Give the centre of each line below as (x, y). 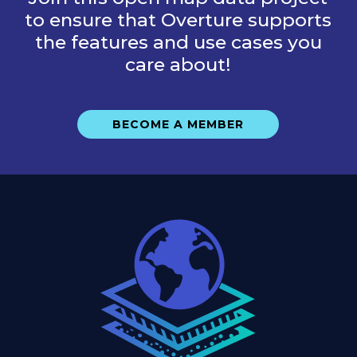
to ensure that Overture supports (178, 20)
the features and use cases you (178, 43)
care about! (178, 65)
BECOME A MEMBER (178, 125)
